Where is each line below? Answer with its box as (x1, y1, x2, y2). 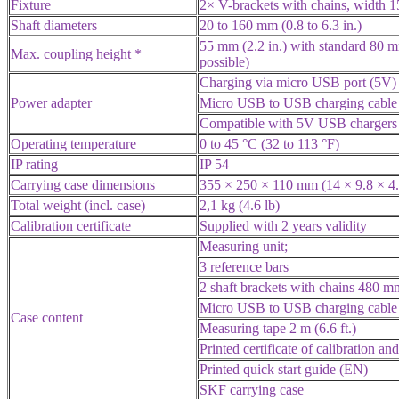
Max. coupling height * (11, 45, 142, 61)
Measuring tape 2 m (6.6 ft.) (199, 320, 356, 336)
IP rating (11, 156, 58, 172)
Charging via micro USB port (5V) (199, 74, 396, 90)
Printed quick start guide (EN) (199, 361, 368, 377)
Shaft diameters (11, 17, 97, 33)
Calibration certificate (11, 217, 131, 233)
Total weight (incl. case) (11, 197, 145, 213)
